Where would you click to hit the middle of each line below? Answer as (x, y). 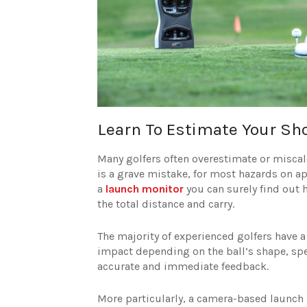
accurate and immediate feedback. (183, 266)
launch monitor (145, 188)
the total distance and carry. (166, 204)
